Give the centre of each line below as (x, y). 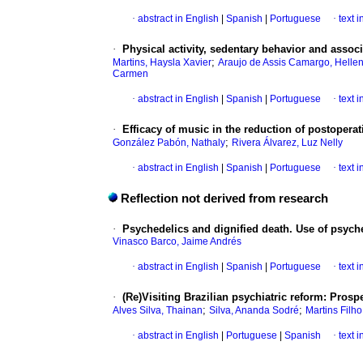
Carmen (130, 74)
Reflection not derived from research (224, 199)
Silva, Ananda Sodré (254, 311)
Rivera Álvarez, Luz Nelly (287, 143)
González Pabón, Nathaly (169, 143)
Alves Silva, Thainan (158, 311)
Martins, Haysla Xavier (162, 63)
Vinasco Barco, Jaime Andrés (177, 242)
